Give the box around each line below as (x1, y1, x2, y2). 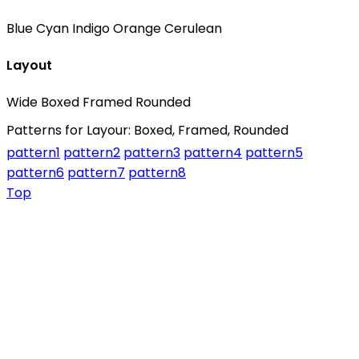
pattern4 (184, 143, 242, 163)
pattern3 (123, 143, 180, 163)
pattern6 (6, 163, 64, 183)
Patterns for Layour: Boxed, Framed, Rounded (6, 121, 288, 140)
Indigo (72, 18, 110, 38)
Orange (113, 18, 161, 38)
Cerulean (164, 18, 222, 38)
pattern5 (245, 143, 303, 163)
